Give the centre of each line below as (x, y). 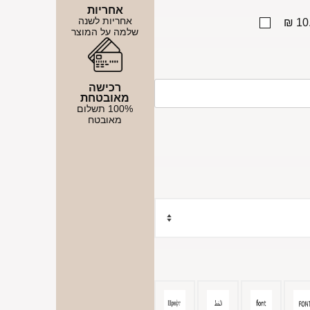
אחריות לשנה (105, 20)
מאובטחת (105, 98)
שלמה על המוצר (105, 31)
